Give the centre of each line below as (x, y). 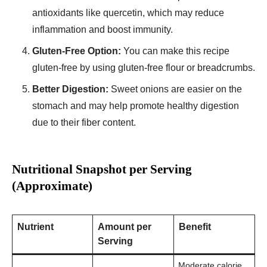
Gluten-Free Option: (77, 51)
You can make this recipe (175, 51)
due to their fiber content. (84, 123)
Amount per (125, 227)
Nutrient (35, 227)
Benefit (195, 227)
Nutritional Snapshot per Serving (102, 170)
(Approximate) (52, 186)
